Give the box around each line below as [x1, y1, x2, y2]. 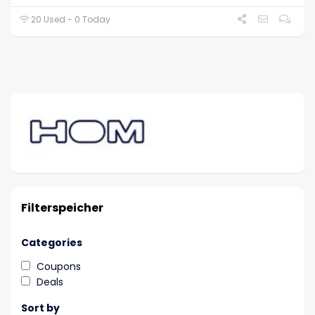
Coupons [37, 259, 81, 274]
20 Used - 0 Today [29, 13, 111, 25]
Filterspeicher [21, 199, 103, 216]
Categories [21, 235, 82, 250]
